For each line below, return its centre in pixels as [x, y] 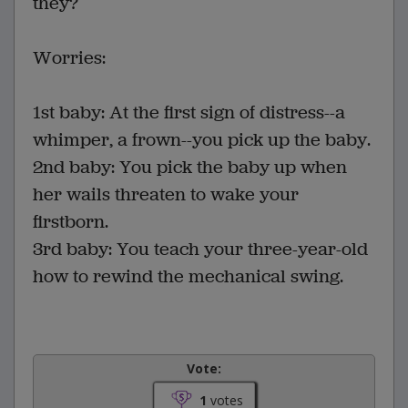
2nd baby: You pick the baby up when [190, 168]
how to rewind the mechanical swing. [188, 277]
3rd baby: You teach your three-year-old [200, 250]
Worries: [69, 58]
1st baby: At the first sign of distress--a [189, 113]
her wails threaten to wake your [166, 195]
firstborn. [71, 222]
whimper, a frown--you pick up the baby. [202, 140]
